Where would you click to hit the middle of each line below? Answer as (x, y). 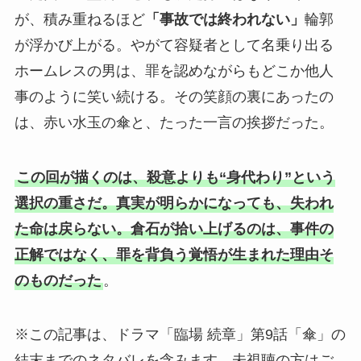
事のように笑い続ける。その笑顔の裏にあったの (174, 96)
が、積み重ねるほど (79, 19)
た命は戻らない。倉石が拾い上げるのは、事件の (174, 228)
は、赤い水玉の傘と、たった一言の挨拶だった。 (174, 122)
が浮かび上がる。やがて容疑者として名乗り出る (174, 45)
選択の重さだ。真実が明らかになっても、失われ (174, 203)
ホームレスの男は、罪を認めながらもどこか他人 (174, 71)
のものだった (58, 280)
